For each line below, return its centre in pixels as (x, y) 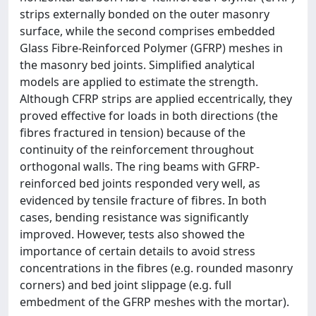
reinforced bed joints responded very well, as (140, 183)
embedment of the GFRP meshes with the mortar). (154, 302)
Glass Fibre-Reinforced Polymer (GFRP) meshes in (151, 48)
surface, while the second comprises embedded (147, 31)
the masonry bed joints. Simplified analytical (137, 65)
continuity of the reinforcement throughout (137, 149)
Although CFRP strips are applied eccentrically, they (156, 98)
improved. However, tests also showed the (132, 234)
